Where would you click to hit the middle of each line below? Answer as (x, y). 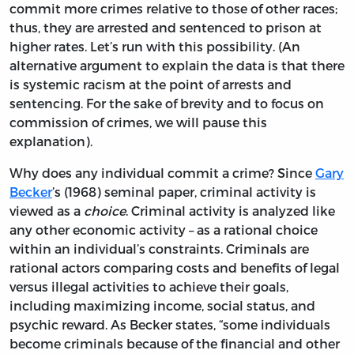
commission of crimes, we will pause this (138, 122)
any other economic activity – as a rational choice (164, 229)
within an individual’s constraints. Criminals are (159, 248)
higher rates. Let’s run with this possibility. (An (155, 46)
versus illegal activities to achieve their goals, (149, 286)
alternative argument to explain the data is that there (177, 65)
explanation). (51, 141)
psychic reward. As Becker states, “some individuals (170, 324)
